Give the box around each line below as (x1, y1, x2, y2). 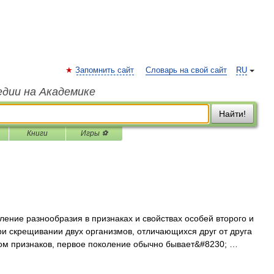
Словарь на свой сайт (146, 66, 227, 75)
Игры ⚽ (81, 129, 108, 138)
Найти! (219, 109, 246, 119)
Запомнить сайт (75, 66, 134, 75)
